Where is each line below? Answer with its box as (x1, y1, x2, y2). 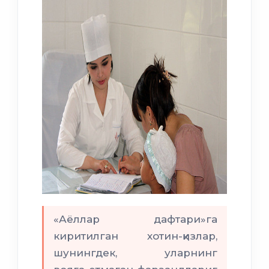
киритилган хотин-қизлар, (53, 230, 217, 243)
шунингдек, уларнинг (53, 247, 217, 259)
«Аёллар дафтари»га (53, 213, 217, 226)
